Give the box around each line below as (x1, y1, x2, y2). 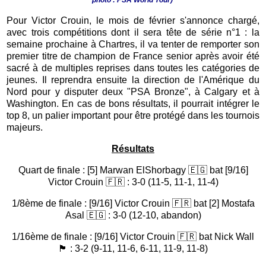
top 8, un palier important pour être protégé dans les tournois (7, 110, 259, 121)
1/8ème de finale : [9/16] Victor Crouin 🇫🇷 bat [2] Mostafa (11, 198, 255, 208)
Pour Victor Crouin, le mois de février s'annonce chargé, (7, 15, 259, 26)
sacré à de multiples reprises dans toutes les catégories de (7, 62, 259, 73)
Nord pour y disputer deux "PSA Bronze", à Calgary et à (7, 86, 259, 97)
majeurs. (7, 122, 43, 132)
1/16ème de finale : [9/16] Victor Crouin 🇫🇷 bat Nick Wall (12, 231, 254, 242)
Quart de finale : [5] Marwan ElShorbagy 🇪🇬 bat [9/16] (18, 164, 248, 175)
